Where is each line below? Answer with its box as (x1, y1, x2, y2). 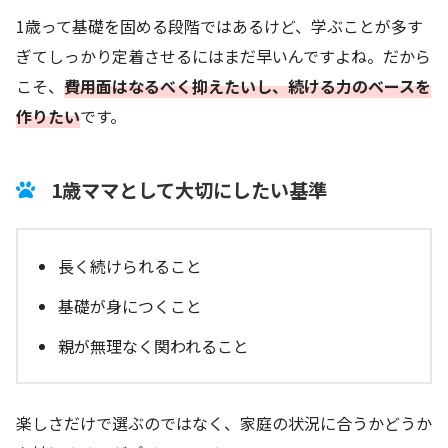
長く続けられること (58, 253, 202, 278)
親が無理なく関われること (58, 333, 249, 358)
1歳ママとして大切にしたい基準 (50, 175, 327, 204)
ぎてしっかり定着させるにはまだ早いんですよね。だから (16, 44, 431, 69)
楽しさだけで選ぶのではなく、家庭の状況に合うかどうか (16, 410, 432, 435)
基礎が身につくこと (58, 293, 202, 318)
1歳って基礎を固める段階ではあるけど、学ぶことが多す (16, 14, 423, 39)
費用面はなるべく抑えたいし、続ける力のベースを (64, 74, 431, 99)
